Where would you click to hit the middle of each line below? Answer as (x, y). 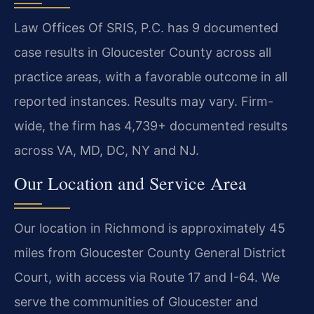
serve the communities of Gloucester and (136, 302)
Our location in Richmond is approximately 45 (150, 228)
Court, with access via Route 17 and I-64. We (147, 278)
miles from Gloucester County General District (150, 253)
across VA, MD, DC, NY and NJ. (107, 150)
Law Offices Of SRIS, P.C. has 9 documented (146, 27)
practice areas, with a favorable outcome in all (151, 76)
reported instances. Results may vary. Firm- (144, 101)
